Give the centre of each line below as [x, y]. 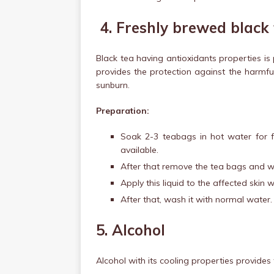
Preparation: [123, 111]
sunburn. [113, 85]
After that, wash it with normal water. [196, 199]
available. [139, 150]
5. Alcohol [131, 230]
